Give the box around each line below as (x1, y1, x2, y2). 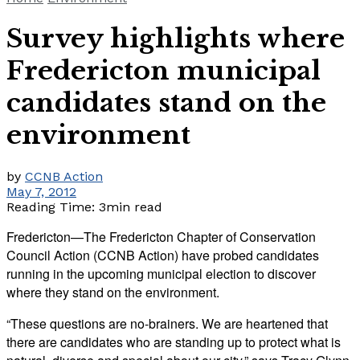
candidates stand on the (6, 87, 326, 120)
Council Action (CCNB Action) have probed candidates (6, 245, 319, 264)
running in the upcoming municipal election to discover (6, 264, 316, 283)
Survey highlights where (6, 22, 345, 55)
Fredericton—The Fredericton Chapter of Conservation (6, 227, 316, 246)
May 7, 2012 (6, 183, 76, 199)
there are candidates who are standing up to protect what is (6, 332, 341, 351)
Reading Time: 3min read (6, 198, 162, 215)
